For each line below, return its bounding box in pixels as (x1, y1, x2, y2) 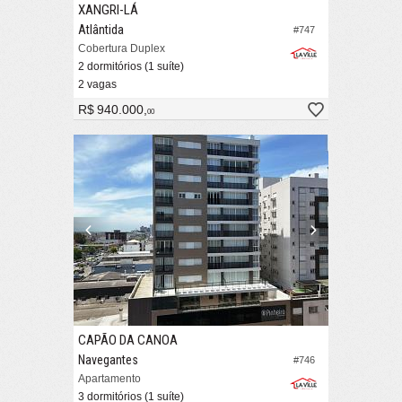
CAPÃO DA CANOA (78, 332, 178, 349)
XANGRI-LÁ (78, 2, 138, 19)
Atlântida (78, 22, 124, 38)
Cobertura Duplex (78, 42, 165, 56)
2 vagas (78, 78, 117, 92)
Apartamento (78, 372, 141, 386)
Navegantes (78, 353, 138, 368)
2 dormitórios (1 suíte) (78, 60, 184, 74)
